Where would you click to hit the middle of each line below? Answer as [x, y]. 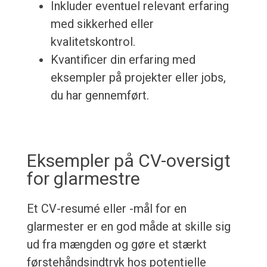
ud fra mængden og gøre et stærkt [117, 245]
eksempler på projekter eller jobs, [138, 78]
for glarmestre [83, 179]
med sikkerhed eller [102, 24]
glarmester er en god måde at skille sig [128, 227]
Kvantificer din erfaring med [123, 60]
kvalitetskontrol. [93, 42]
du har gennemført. [100, 96]
